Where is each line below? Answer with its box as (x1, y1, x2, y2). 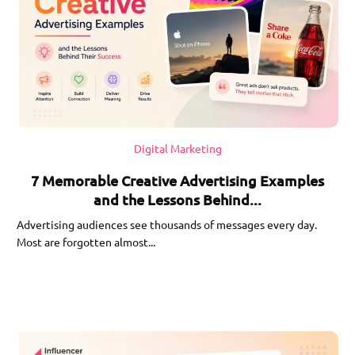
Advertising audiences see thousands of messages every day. (17, 216, 318, 231)
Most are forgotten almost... (17, 234, 156, 249)
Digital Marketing (133, 140, 222, 155)
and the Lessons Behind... (94, 189, 261, 208)
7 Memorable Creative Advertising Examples (31, 170, 324, 189)
